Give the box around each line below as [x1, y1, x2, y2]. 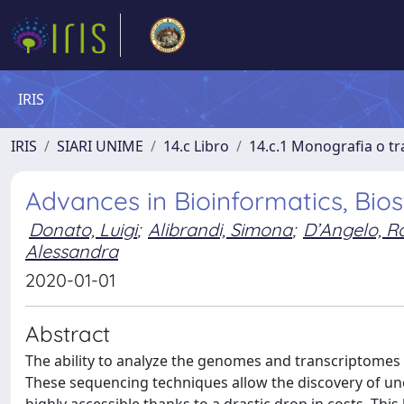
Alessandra [25, 240, 118, 262]
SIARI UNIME [57, 136, 143, 156]
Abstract [25, 320, 110, 347]
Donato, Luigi [29, 218, 137, 241]
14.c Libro [163, 136, 229, 156]
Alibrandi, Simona [148, 218, 292, 241]
